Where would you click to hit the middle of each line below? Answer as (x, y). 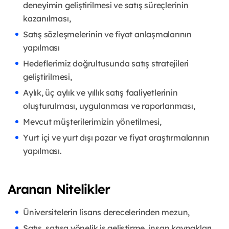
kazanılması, (47, 19)
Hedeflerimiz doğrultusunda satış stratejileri (106, 64)
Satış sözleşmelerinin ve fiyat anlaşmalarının (107, 35)
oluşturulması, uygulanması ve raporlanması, (109, 106)
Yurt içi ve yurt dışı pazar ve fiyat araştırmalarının (117, 138)
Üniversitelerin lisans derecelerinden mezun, (107, 212)
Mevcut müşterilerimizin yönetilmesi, (92, 122)
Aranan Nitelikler (59, 189)
